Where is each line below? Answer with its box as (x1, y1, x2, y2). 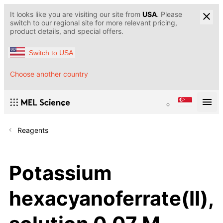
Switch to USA (29, 48, 73, 57)
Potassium (9, 160, 111, 185)
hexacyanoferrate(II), (9, 186, 214, 211)
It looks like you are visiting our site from (10, 10, 142, 18)
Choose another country (10, 70, 88, 79)
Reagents (17, 126, 48, 135)
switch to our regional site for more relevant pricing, (10, 18, 177, 27)
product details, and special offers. (10, 27, 123, 35)
